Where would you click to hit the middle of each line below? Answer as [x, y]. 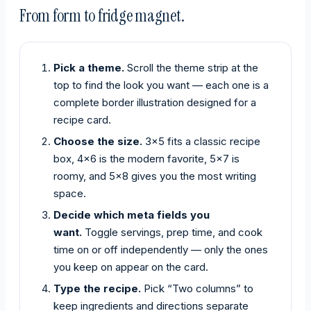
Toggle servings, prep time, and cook [174, 233]
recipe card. [82, 120]
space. [70, 194]
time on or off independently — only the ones [161, 250]
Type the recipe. [97, 289]
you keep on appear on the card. [131, 267]
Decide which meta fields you [132, 215]
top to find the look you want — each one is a [161, 85]
